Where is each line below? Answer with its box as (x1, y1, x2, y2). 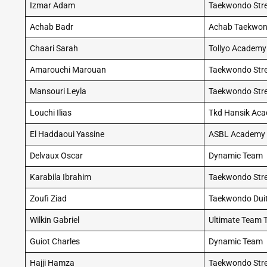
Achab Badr (30, 22, 74, 32)
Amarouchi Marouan (30, 65, 107, 75)
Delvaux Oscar (30, 151, 83, 161)
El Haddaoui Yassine (30, 129, 105, 139)
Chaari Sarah (30, 44, 79, 54)
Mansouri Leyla (30, 86, 87, 97)
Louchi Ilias (30, 108, 72, 118)
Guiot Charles (30, 237, 80, 247)
